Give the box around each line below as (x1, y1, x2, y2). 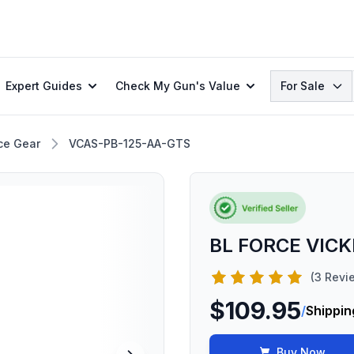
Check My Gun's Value (115, 79, 240, 92)
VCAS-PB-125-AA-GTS (69, 137, 190, 150)
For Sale (281, 79, 325, 92)
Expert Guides (6, 79, 82, 92)
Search (269, 71, 313, 87)
